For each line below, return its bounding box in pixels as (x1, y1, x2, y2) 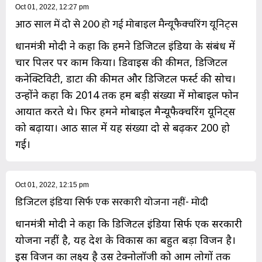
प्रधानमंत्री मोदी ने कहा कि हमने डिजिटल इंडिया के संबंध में (15, 39, 235, 53)
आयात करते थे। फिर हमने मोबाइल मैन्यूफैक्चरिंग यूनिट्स (15, 104, 235, 119)
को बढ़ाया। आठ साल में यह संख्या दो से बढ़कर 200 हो (15, 120, 230, 135)
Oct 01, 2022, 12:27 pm (15, 3, 89, 12)
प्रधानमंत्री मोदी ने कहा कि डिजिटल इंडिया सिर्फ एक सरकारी (15, 216, 242, 231)
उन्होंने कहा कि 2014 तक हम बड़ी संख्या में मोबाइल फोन (15, 88, 239, 102)
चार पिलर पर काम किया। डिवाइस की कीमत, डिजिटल (15, 55, 227, 70)
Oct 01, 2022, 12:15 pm (15, 181, 89, 189)
